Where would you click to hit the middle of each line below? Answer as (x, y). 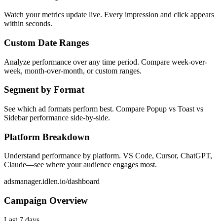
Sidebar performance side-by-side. (57, 117)
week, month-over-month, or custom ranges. (73, 71)
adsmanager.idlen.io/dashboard (52, 182)
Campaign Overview (46, 201)
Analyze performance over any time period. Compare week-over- (106, 62)
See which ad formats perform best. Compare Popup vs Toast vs (104, 109)
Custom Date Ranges (46, 42)
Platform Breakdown (47, 137)
